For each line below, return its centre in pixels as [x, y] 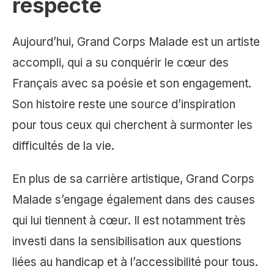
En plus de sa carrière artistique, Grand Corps [133, 179]
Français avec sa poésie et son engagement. [132, 84]
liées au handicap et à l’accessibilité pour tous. [135, 262]
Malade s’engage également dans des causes [134, 200]
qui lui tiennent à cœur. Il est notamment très [129, 221]
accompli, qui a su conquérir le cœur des [120, 63]
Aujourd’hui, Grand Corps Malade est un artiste [136, 42]
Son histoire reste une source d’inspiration [124, 105]
